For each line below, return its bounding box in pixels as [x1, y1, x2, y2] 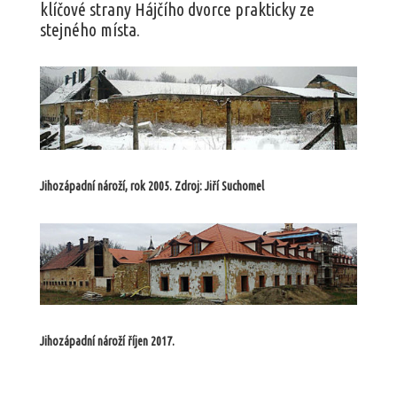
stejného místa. [39, 19, 140, 41]
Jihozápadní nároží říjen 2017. [39, 333, 175, 348]
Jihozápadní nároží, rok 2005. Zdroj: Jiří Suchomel [39, 179, 264, 194]
